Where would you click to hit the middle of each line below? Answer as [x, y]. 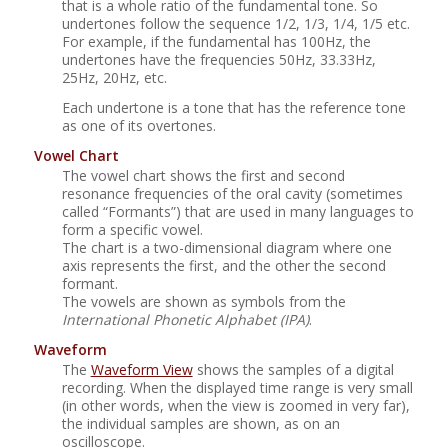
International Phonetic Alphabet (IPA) [185, 320]
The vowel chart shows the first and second [203, 176]
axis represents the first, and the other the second [223, 266]
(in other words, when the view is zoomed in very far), [235, 406]
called [82, 212]
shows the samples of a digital [293, 370]
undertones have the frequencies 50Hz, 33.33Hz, [218, 60]
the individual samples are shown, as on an [200, 424]
